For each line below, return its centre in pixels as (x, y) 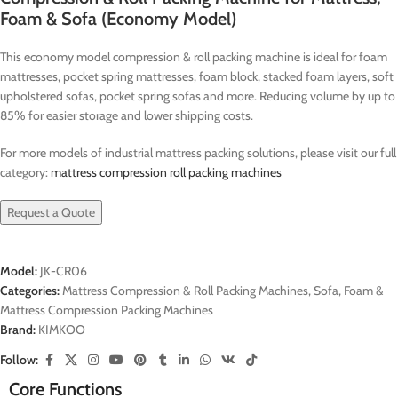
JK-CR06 (64, 271)
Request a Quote (51, 212)
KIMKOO (62, 329)
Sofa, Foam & (349, 290)
